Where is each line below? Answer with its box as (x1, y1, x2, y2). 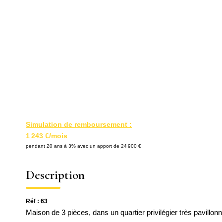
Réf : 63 (26, 198, 48, 205)
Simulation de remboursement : (26, 120, 132, 128)
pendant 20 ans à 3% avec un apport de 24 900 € (26, 143, 141, 149)
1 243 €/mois (26, 132, 67, 140)
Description (26, 167, 85, 182)
